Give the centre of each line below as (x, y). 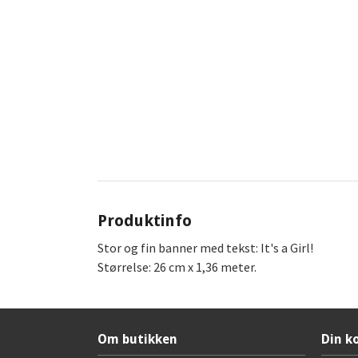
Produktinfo (145, 221)
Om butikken (137, 340)
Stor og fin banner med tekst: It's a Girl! (205, 248)
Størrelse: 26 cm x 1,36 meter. (177, 267)
